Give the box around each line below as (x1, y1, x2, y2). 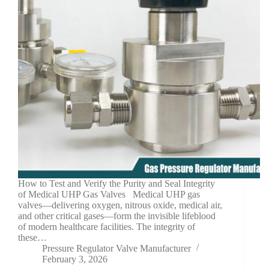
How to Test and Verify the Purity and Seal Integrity (18, 178, 215, 189)
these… (18, 232, 47, 243)
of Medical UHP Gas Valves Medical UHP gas (18, 189, 200, 199)
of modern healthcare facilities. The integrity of (18, 221, 195, 232)
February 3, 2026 (42, 253, 107, 264)
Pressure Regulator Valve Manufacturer (42, 243, 191, 253)
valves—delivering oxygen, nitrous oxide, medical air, (18, 199, 222, 210)
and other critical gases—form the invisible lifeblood (18, 210, 216, 221)
